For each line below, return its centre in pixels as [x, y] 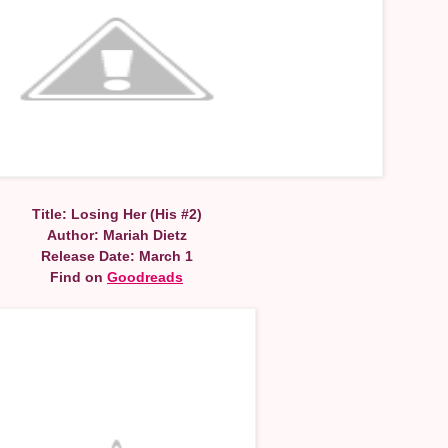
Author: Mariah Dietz [116, 234]
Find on [78, 276]
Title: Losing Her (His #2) [116, 213]
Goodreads [145, 276]
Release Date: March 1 [116, 255]
